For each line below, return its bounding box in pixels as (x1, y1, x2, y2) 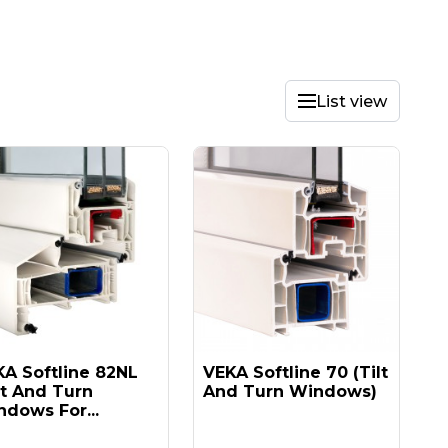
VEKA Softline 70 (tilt (203, 363, 388, 382)
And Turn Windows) (203, 382, 377, 401)
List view (316, 91, 387, 111)
